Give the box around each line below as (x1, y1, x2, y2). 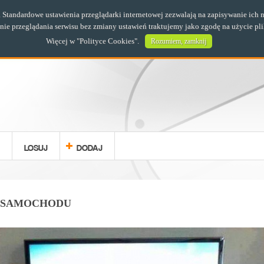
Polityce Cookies (80, 37, 134, 45)
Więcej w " (46, 37, 80, 45)
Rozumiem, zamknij (151, 37, 206, 45)
